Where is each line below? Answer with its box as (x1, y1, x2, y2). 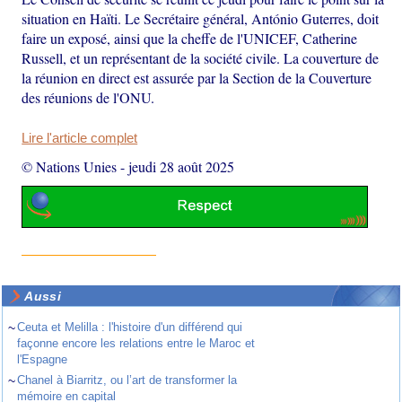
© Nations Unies (22, 156, 118, 176)
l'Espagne (17, 353, 68, 367)
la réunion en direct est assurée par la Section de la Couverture (22, 67, 372, 87)
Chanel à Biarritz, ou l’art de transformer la (17, 373, 238, 388)
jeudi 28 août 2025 (128, 156, 235, 176)
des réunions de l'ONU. (22, 87, 155, 107)
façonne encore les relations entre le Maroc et (17, 336, 256, 351)
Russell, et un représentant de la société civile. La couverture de (22, 48, 380, 67)
